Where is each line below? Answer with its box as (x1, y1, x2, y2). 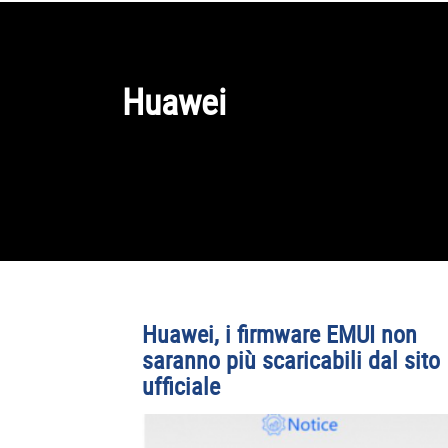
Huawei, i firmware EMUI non (142, 318, 417, 350)
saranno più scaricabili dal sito (142, 344, 440, 376)
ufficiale (142, 370, 220, 402)
